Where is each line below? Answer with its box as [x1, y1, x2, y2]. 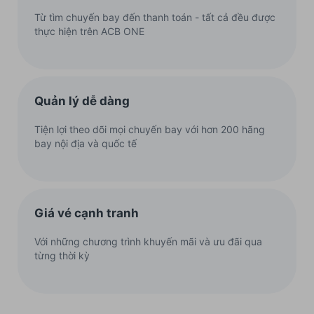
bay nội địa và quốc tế [34, 137, 137, 150]
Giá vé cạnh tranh [34, 206, 139, 221]
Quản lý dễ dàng [34, 94, 130, 109]
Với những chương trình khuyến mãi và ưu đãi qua [34, 235, 262, 248]
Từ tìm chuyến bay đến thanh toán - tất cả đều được [34, 11, 275, 24]
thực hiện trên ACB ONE [34, 25, 144, 38]
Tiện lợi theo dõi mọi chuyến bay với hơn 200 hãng [34, 123, 265, 136]
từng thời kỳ [34, 250, 90, 262]
